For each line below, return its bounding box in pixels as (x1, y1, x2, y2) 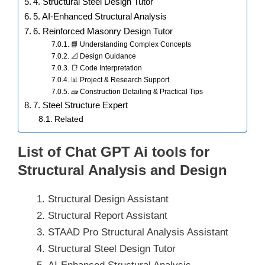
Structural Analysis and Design (18, 162, 227, 179)
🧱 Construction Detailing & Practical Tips (70, 88, 203, 96)
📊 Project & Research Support (70, 76, 169, 85)
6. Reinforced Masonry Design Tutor (33, 26, 173, 37)
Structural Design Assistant (48, 193, 169, 205)
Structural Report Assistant (48, 210, 167, 222)
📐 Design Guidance (70, 52, 136, 61)
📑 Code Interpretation (70, 64, 142, 73)
